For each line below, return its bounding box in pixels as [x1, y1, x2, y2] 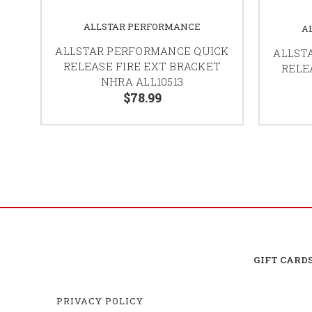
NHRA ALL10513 [100, 74, 184, 88]
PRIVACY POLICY [56, 294, 143, 307]
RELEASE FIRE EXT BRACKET [63, 58, 221, 73]
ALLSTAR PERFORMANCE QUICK [55, 43, 229, 58]
